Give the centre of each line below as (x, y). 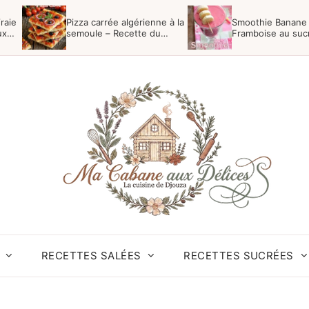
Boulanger (88, 44)
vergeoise (253, 44)
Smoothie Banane (269, 22)
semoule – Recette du (113, 33)
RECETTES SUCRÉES (239, 256)
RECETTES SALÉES (91, 256)
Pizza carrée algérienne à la (125, 22)
